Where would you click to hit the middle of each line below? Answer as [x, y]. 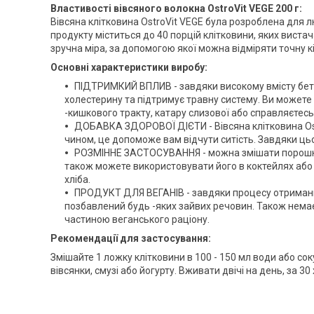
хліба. [77, 179]
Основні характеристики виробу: [129, 67]
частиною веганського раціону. [137, 219]
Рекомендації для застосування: [131, 238]
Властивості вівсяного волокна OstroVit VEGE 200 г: [176, 8]
